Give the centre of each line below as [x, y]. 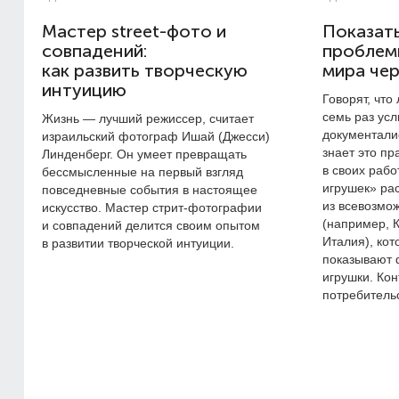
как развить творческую [145, 71]
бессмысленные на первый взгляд [142, 172]
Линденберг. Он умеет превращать [144, 154]
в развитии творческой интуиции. [138, 243]
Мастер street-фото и [134, 32]
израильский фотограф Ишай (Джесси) [156, 136]
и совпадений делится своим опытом [151, 225]
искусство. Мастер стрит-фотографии [152, 208]
